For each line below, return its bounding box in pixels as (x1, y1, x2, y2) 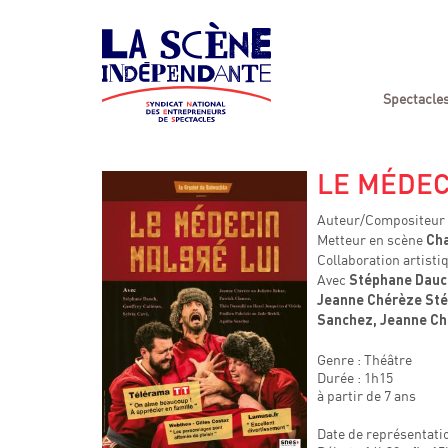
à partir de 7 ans (317, 387, 417, 404)
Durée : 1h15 (317, 369, 394, 386)
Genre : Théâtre (317, 351, 413, 368)
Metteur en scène (317, 231, 424, 248)
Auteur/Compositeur (317, 211, 446, 228)
